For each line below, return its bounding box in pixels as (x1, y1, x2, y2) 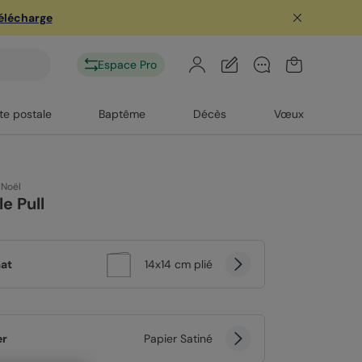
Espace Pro (98, 57, 157, 72)
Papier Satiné (144, 331, 213, 346)
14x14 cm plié (145, 257, 213, 271)
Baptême (99, 107, 146, 121)
